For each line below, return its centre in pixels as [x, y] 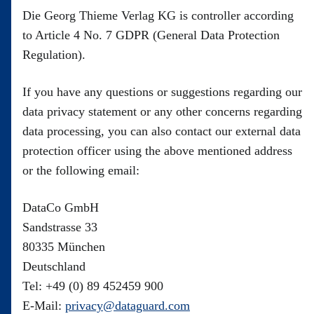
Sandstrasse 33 [62, 227]
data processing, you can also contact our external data [162, 131]
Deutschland [54, 266]
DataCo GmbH [62, 207]
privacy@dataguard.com [128, 306]
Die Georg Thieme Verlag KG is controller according [158, 15]
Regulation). [54, 55]
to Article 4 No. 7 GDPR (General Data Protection [151, 35]
